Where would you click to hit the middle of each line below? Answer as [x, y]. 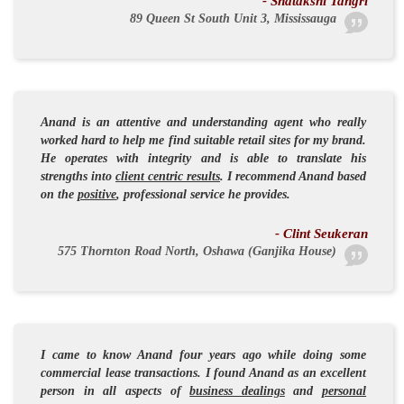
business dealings [237, 390]
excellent [344, 372]
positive [97, 194]
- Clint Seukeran [322, 233]
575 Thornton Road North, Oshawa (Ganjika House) [197, 251]
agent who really [321, 122]
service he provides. [240, 194]
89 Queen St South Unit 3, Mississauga [234, 18]
